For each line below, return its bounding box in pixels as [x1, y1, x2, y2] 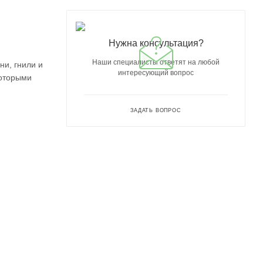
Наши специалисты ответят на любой [92, 58, 220, 66]
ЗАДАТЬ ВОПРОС [130, 107, 181, 113]
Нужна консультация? [108, 37, 204, 48]
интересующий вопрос [118, 68, 194, 77]
